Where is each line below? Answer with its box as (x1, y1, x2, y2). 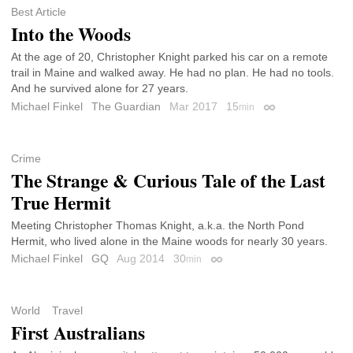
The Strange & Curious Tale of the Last (11, 166, 325, 194)
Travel (51, 303, 83, 317)
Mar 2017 (169, 100, 221, 113)
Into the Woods (11, 20, 131, 48)
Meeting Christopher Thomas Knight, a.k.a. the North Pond (11, 218, 304, 232)
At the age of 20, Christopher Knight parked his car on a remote (11, 50, 328, 64)
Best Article (11, 6, 66, 19)
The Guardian (91, 100, 161, 113)
